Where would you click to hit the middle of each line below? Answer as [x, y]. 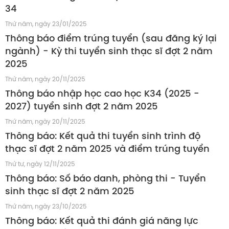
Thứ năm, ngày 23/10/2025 [46, 207]
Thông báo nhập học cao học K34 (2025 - [102, 94]
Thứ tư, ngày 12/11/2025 [40, 164]
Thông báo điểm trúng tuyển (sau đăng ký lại [111, 39]
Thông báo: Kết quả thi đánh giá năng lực [102, 221]
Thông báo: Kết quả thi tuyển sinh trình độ [103, 136]
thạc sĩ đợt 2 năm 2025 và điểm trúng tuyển [107, 149]
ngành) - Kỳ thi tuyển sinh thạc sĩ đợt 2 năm [109, 52]
